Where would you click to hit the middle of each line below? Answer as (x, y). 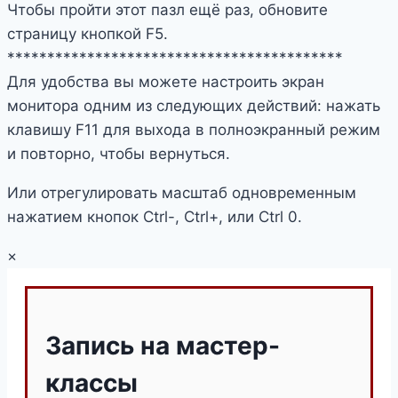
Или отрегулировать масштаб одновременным (182, 192)
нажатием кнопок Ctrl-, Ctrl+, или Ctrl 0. (155, 216)
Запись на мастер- (163, 346)
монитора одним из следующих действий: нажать (194, 105)
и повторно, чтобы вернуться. (119, 153)
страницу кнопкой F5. (88, 33)
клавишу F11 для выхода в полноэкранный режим (194, 129)
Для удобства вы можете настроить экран (166, 81)
